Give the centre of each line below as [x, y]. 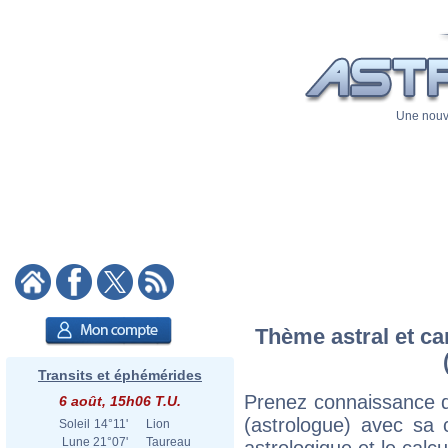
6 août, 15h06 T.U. [120, 401]
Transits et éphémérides [120, 375]
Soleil [74, 424]
